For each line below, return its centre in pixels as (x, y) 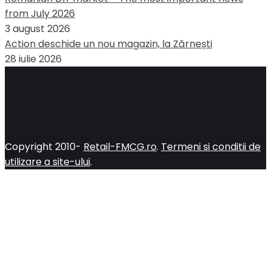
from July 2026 (40, 13)
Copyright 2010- (43, 146)
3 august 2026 (38, 28)
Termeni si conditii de (211, 146)
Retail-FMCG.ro (120, 146)
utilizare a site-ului (47, 162)
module (254, 192)
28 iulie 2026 (33, 59)
